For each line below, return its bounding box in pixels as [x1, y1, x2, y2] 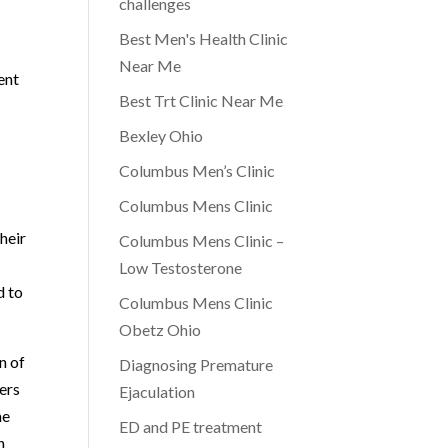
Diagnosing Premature [119, 355, 274, 374]
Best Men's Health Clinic [119, 29, 289, 48]
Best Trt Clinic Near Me [119, 91, 284, 110]
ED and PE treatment [119, 417, 263, 436]
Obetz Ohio [119, 320, 202, 339]
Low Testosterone [119, 258, 243, 277]
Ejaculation [119, 382, 196, 401]
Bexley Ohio [119, 126, 204, 145]
